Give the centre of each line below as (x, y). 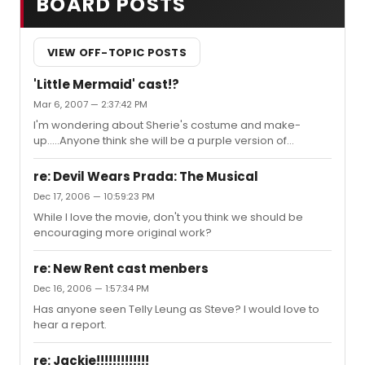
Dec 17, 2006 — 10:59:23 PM (94, 196)
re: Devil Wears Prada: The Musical (146, 176)
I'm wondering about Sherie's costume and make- (167, 125)
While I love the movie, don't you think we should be (168, 217)
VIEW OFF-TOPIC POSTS (117, 52)
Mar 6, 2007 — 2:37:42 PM (90, 104)
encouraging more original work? (123, 233)
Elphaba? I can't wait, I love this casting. (136, 156)
